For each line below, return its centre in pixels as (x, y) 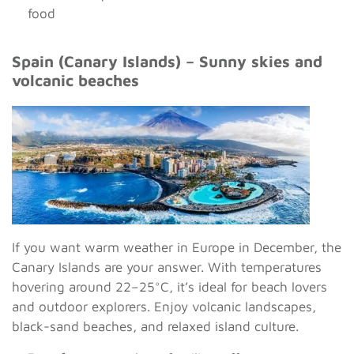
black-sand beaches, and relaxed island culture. (155, 327)
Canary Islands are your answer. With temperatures (167, 267)
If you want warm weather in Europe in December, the (177, 248)
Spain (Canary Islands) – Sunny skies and (167, 61)
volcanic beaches (75, 80)
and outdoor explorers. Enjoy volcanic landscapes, (164, 307)
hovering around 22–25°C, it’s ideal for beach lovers (169, 287)
